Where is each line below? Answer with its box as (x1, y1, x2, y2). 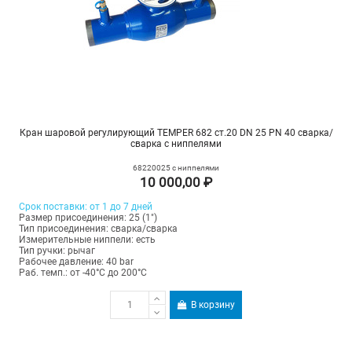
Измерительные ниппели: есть (18, 233, 156, 245)
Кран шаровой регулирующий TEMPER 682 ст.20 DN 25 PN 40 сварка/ (19, 126, 333, 138)
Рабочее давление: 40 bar (18, 255, 134, 267)
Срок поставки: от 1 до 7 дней (18, 200, 152, 212)
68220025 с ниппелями (133, 163, 219, 172)
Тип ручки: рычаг (18, 244, 95, 256)
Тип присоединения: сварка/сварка (18, 222, 178, 234)
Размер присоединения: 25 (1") (18, 211, 157, 223)
